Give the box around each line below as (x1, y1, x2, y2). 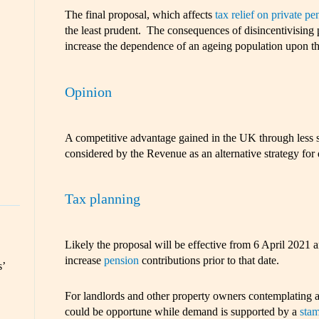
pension (103, 253, 139, 266)
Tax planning (64, 191, 140, 207)
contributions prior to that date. (138, 253, 279, 266)
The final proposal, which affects (64, 9, 215, 21)
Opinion (64, 84, 112, 100)
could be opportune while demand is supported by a (64, 305, 300, 318)
